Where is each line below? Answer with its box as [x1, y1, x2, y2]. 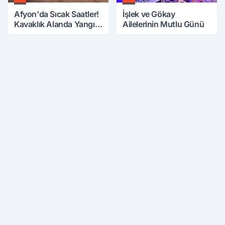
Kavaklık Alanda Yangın [14, 19, 100, 30]
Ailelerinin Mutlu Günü [123, 19, 204, 30]
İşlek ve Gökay [123, 9, 175, 20]
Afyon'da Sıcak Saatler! [14, 9, 99, 20]
